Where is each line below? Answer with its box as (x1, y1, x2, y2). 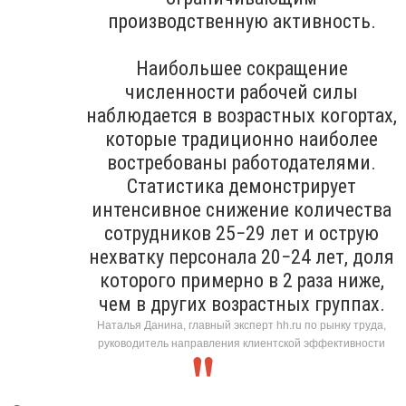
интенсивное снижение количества (92, 198, 391, 221)
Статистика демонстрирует (127, 174, 356, 198)
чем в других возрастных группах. (98, 292, 385, 315)
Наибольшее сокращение (135, 56, 348, 80)
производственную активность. (107, 9, 376, 33)
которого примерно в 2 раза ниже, (99, 268, 384, 292)
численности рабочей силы (125, 80, 358, 103)
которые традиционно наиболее (105, 127, 378, 150)
